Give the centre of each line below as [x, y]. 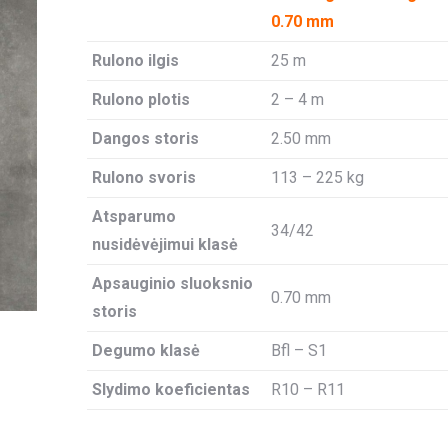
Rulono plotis [140, 99]
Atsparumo [133, 216]
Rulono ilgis [135, 60]
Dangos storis [145, 138]
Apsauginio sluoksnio [172, 283]
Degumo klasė [145, 350]
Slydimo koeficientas [170, 389]
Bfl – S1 [298, 350]
